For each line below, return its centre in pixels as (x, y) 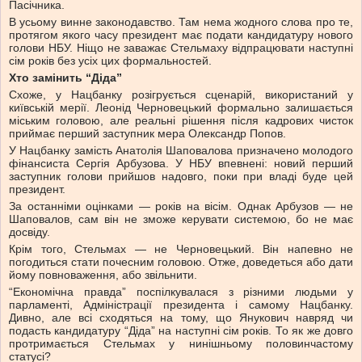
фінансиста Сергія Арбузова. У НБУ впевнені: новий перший (181, 164)
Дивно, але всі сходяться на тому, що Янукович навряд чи (181, 318)
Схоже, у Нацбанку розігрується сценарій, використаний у (181, 95)
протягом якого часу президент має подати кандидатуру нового (181, 35)
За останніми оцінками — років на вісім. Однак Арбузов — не (181, 206)
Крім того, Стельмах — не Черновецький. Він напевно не (181, 249)
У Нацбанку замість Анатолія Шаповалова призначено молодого (181, 151)
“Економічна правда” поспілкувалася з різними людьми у (181, 292)
